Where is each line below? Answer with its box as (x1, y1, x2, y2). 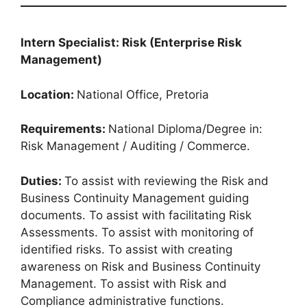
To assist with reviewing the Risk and (64, 173, 269, 188)
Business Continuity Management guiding (21, 191, 249, 205)
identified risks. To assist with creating (21, 242, 232, 256)
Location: (21, 87, 77, 101)
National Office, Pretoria (77, 87, 209, 101)
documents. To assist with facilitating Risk (21, 208, 251, 222)
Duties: (21, 173, 64, 188)
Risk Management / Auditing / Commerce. (21, 139, 250, 153)
